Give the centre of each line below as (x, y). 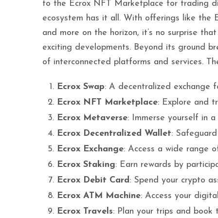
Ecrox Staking (86, 165)
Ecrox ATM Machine (99, 196)
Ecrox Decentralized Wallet (114, 134)
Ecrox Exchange (90, 149)
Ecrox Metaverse (92, 118)
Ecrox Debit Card (93, 180)
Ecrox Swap (81, 87)
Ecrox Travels (85, 211)
